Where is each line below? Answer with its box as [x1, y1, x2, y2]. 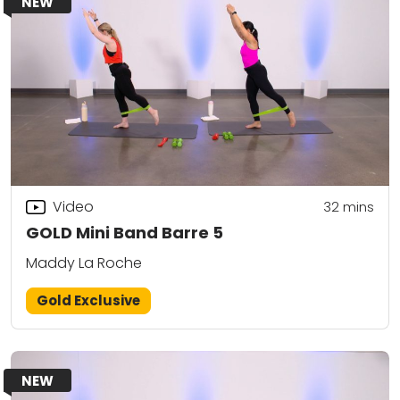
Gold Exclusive [37, 291, 141, 311]
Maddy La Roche [26, 253, 142, 274]
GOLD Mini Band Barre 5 [26, 221, 223, 245]
